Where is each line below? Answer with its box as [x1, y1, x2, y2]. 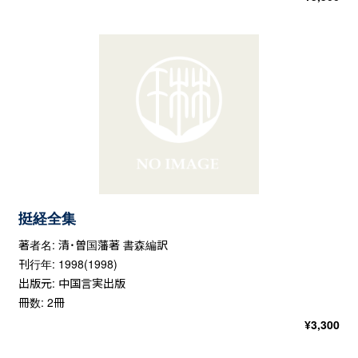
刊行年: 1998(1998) [18, 256, 117, 272]
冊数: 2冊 [18, 294, 65, 311]
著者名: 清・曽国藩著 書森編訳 [18, 237, 168, 253]
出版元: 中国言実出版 [18, 275, 125, 292]
